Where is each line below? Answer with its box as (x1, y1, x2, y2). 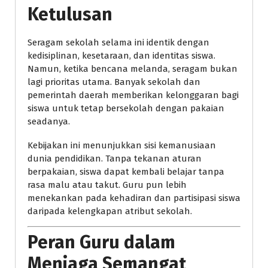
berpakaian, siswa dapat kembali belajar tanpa (28, 166, 224, 177)
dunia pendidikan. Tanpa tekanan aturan (28, 153, 202, 164)
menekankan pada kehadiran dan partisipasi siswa (28, 192, 240, 203)
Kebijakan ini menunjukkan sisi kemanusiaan (28, 139, 216, 151)
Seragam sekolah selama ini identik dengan (28, 36, 209, 48)
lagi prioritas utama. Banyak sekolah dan (28, 76, 200, 87)
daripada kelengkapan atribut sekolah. (28, 205, 192, 217)
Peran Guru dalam (28, 232, 175, 254)
